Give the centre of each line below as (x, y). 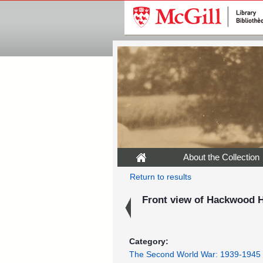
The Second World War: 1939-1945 (195, 254)
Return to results (160, 177)
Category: (149, 242)
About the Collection (221, 157)
